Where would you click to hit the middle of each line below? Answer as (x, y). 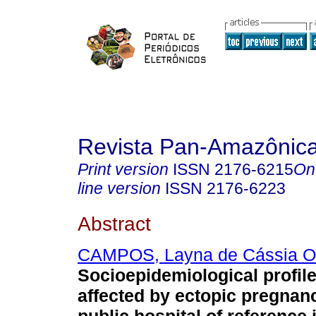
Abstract (114, 223)
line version (119, 188)
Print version (123, 169)
